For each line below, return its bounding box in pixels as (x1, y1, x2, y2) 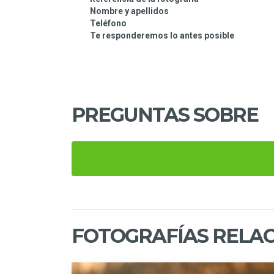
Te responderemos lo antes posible (90, 31, 238, 41)
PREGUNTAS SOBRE (72, 103, 258, 127)
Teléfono (90, 18, 127, 29)
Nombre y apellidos (90, 6, 169, 17)
